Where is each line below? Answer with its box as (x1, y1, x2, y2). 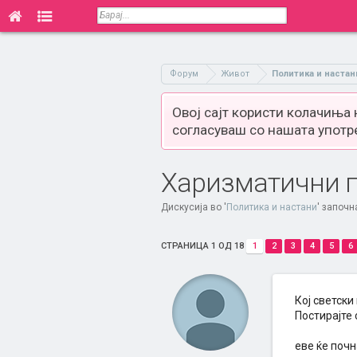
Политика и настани (226, 202, 317, 213)
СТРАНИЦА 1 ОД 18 (161, 241, 244, 251)
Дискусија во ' (161, 202, 226, 213)
